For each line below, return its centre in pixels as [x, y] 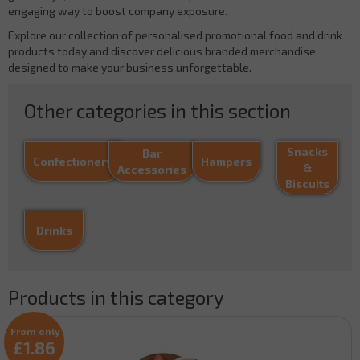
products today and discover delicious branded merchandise [162, 51]
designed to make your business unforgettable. [130, 67]
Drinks [54, 230]
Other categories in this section [157, 110]
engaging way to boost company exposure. [118, 10]
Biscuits [307, 183]
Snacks [307, 151]
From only [35, 331]
